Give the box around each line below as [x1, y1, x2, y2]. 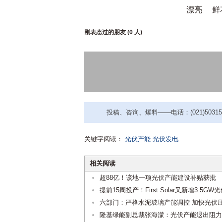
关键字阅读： [84, 135, 123, 143]
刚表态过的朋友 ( [84, 29, 129, 36]
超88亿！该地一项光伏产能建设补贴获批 [100, 174, 216, 181]
